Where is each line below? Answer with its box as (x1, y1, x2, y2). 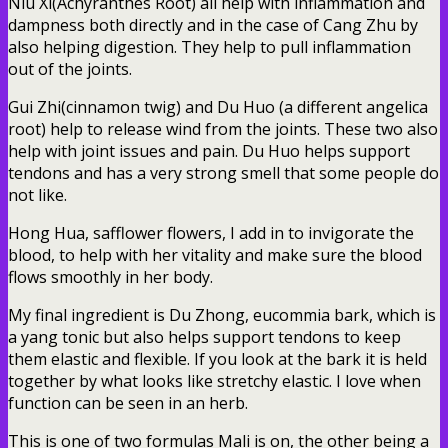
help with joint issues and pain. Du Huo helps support (8, 139, 410, 162)
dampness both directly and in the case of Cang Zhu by (8, 13, 418, 36)
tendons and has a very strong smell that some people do (8, 161, 439, 184)
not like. (8, 183, 67, 206)
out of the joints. (8, 57, 132, 80)
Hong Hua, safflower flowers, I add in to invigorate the (8, 221, 414, 244)
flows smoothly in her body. (8, 265, 213, 288)
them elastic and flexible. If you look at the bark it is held (8, 347, 427, 370)
